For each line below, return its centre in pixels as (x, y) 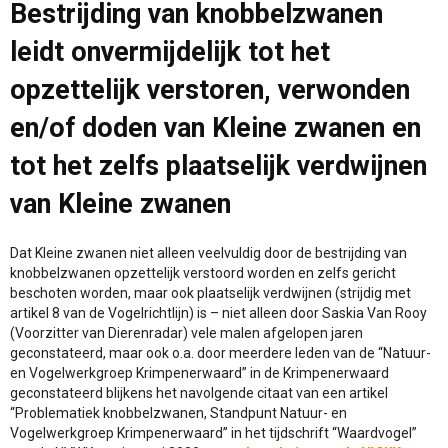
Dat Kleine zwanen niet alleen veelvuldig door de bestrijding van (208, 253)
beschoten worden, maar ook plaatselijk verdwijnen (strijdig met (210, 293)
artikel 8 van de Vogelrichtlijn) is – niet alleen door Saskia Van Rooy (218, 313)
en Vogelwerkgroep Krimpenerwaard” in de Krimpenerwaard (199, 373)
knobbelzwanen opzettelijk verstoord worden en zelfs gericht (203, 273)
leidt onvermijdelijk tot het (170, 52)
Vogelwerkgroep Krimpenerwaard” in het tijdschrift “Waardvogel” (213, 433)
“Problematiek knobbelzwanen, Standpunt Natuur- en (178, 413)
